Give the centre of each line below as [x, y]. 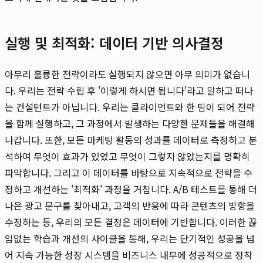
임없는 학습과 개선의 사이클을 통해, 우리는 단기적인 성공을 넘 [130, 238]
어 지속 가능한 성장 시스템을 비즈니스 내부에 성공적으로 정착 [129, 254]
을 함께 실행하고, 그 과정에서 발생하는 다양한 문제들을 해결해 [130, 123]
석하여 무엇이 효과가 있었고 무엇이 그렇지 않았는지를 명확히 [127, 156]
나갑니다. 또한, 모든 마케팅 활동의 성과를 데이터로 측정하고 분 [131, 139]
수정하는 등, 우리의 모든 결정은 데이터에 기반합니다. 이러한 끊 [131, 222]
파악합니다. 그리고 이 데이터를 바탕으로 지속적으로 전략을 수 [129, 172]
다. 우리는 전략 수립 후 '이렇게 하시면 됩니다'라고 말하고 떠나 [129, 90]
